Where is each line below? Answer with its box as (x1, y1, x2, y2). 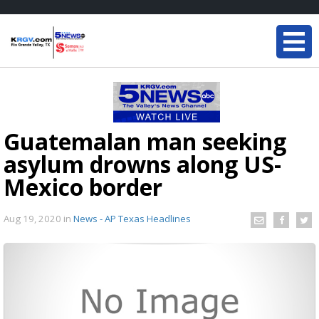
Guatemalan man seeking (4, 126, 286, 157)
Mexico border (4, 172, 162, 202)
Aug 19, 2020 (4, 211, 63, 225)
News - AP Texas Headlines (73, 211, 191, 225)
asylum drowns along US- (4, 149, 281, 179)
